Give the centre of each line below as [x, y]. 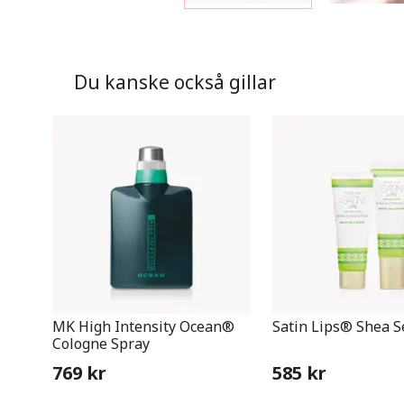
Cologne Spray [101, 344]
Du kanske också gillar [175, 82]
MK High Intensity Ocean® [143, 326]
